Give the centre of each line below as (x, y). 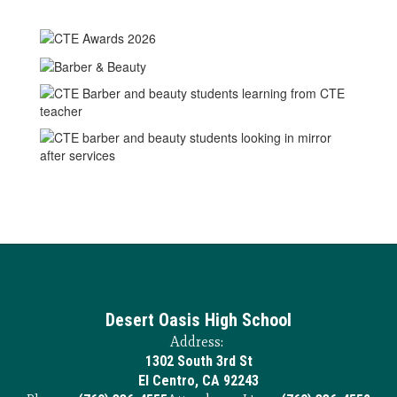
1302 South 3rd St (198, 361)
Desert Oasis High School (198, 319)
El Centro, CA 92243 (198, 380)
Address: (196, 341)
